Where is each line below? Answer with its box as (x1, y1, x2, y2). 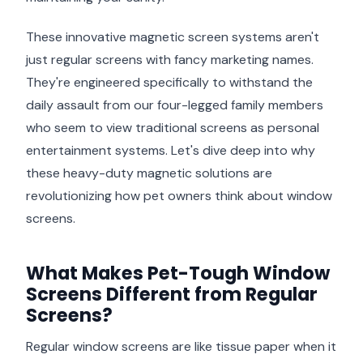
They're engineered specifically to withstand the (26, 73, 313, 91)
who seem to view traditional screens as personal (26, 118, 319, 136)
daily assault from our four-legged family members (26, 96, 323, 113)
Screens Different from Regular (26, 280, 318, 307)
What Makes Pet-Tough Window (26, 259, 330, 286)
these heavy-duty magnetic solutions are (26, 164, 272, 181)
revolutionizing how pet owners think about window (26, 186, 332, 204)
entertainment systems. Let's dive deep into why (26, 141, 315, 159)
